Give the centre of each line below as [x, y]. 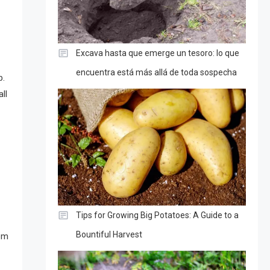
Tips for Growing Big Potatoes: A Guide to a [157, 215]
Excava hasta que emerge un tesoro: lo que [157, 53]
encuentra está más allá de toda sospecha [156, 72]
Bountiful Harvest [109, 234]
